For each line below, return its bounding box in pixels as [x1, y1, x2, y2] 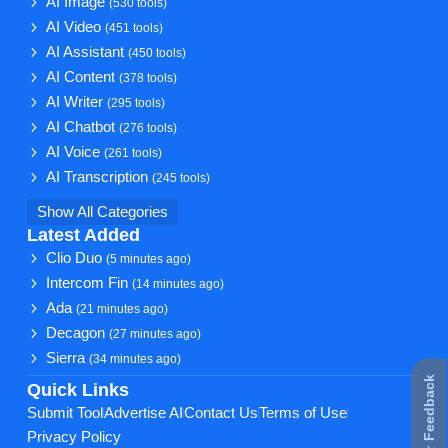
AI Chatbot [46, 118, 120, 135]
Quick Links [26, 379, 129, 400]
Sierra [46, 349, 90, 366]
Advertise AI [103, 404, 183, 421]
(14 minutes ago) [132, 276, 225, 290]
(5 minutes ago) [106, 251, 192, 265]
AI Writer [46, 93, 108, 110]
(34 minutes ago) [89, 351, 182, 365]
